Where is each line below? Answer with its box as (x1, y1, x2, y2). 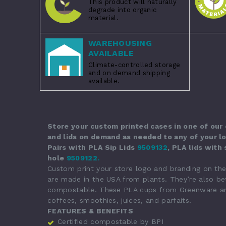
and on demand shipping (88, 69, 171, 77)
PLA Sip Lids (88, 143, 137, 151)
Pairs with (47, 143, 88, 151)
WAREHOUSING (88, 38, 152, 48)
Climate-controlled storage (88, 61, 181, 69)
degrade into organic (88, 6, 157, 14)
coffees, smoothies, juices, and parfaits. (47, 196, 192, 204)
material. (88, 14, 119, 22)
